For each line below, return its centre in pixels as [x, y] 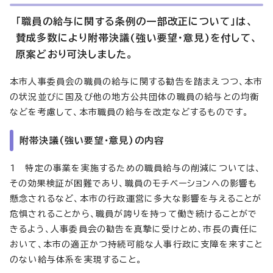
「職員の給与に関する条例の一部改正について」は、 [135, 21]
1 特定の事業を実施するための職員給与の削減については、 [136, 168]
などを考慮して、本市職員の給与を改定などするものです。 [129, 112]
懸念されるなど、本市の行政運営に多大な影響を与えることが [136, 198]
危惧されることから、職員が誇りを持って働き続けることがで [134, 214]
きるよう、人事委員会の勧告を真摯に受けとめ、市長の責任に [134, 229]
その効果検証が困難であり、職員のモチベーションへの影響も [133, 183]
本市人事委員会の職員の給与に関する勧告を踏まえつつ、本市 [136, 81]
